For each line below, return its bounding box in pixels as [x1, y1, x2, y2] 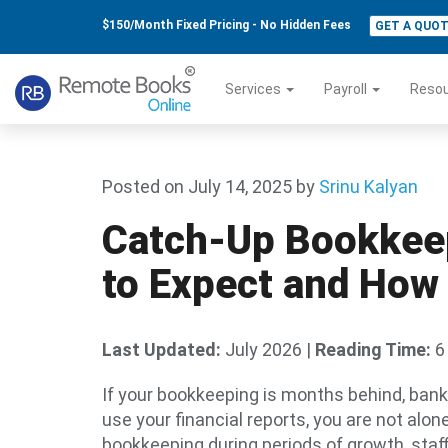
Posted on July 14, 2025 [102, 176, 292, 197]
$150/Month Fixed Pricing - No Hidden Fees [102, 18, 354, 33]
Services [225, 81, 284, 97]
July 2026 [221, 339, 302, 360]
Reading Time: [315, 339, 431, 360]
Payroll [324, 81, 370, 97]
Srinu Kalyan [319, 176, 418, 197]
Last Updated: [102, 339, 221, 360]
